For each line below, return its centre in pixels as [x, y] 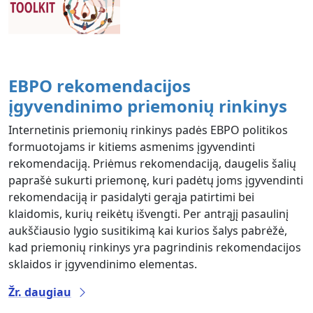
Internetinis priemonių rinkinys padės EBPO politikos [148, 130]
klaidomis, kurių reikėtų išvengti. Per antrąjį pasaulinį [148, 213]
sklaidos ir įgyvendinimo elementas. [103, 264]
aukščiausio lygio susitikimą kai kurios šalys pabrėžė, [148, 230]
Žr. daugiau [40, 292]
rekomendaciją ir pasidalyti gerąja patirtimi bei [131, 197]
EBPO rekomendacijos [100, 85]
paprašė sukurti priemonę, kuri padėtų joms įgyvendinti [156, 180]
